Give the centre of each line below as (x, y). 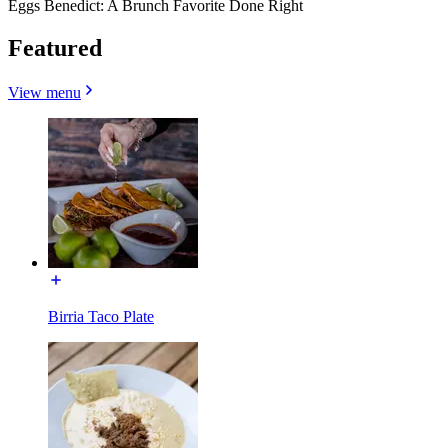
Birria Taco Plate (101, 316)
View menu (44, 92)
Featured (55, 47)
